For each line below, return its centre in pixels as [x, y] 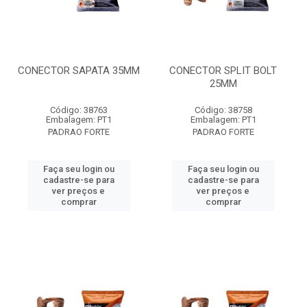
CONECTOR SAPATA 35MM [78, 71]
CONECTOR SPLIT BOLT [223, 71]
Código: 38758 [223, 110]
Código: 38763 [78, 110]
